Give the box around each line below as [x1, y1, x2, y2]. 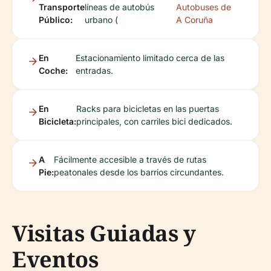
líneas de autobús [85, 1, 154, 12]
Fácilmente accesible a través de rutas [54, 154, 206, 165]
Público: [39, 14, 73, 25]
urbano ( [85, 14, 118, 25]
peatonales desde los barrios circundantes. [54, 166, 224, 177]
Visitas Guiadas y [12, 218, 196, 248]
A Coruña [175, 14, 213, 25]
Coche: [39, 65, 68, 76]
